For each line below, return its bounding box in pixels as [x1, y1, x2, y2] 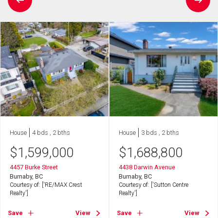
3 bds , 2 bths [141, 129, 180, 137]
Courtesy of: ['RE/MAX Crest [10, 181, 83, 188]
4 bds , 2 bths [32, 129, 71, 137]
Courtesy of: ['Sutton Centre [119, 181, 189, 188]
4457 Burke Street [10, 163, 58, 171]
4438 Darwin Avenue [119, 163, 176, 171]
